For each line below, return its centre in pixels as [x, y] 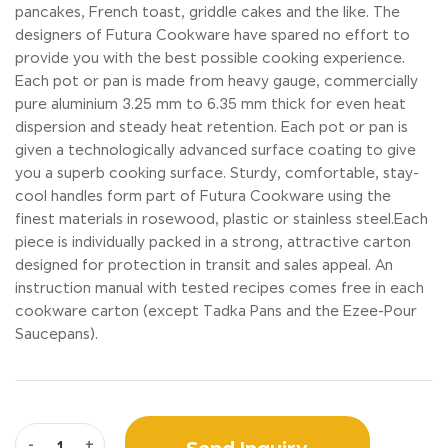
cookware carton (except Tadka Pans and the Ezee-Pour [216, 311]
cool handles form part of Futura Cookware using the [203, 196]
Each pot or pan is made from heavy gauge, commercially [216, 81]
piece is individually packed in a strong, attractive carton [213, 242]
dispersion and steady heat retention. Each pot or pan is [211, 127]
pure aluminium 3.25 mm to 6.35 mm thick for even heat [210, 104]
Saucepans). [56, 334]
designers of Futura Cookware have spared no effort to [212, 35]
